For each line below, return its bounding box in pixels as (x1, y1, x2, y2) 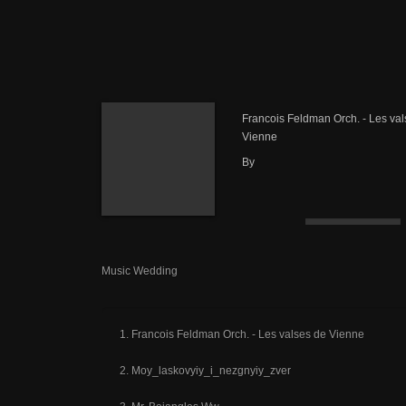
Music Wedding (101, 265, 178, 277)
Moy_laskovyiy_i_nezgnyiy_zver (131, 364, 291, 377)
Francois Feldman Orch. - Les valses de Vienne (131, 328, 364, 341)
